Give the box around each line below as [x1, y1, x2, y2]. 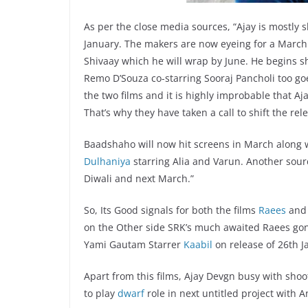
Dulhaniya [84, 155, 131, 168]
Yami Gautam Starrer [84, 238, 184, 252]
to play [84, 287, 118, 300]
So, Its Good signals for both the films [84, 203, 258, 217]
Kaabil [184, 238, 212, 252]
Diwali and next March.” [84, 172, 194, 186]
